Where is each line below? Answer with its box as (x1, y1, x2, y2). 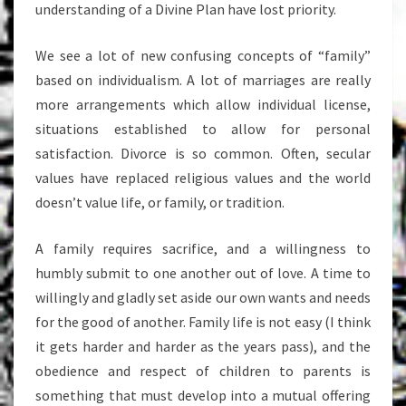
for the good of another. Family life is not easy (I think (35, 313, 371, 331)
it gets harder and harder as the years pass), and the (35, 337, 371, 355)
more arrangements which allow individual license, (35, 95, 371, 113)
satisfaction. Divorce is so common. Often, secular (35, 144, 371, 162)
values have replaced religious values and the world (35, 169, 371, 187)
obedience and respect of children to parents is (35, 362, 371, 380)
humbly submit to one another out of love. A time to (35, 264, 371, 282)
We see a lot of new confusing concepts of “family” (35, 46, 371, 64)
